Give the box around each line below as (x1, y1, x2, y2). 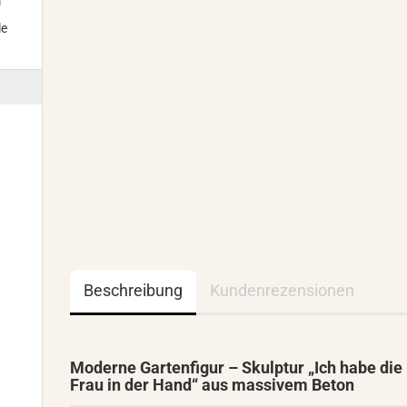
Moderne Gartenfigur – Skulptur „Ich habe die (70, 358, 403, 377)
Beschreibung (84, 281, 184, 300)
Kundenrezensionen (210, 281, 355, 300)
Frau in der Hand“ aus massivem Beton (70, 375, 355, 394)
